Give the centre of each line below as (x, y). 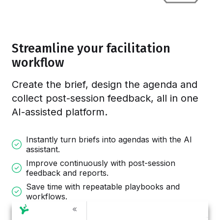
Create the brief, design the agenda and (105, 84)
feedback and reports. (67, 173)
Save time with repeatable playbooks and (103, 186)
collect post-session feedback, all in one (105, 98)
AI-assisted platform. (60, 112)
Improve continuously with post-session (101, 163)
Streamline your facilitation (91, 48)
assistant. (43, 149)
